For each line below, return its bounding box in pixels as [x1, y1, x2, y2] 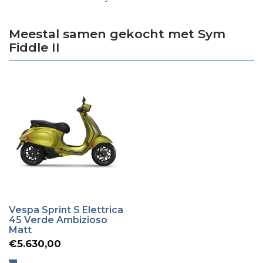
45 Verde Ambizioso [9, 214, 107, 225]
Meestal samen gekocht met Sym [9, 26, 225, 42]
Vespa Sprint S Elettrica [9, 204, 123, 215]
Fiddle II [9, 40, 60, 55]
